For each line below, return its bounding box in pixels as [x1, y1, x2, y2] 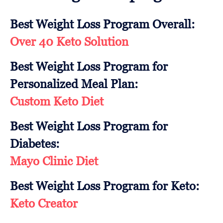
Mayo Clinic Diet [10, 154, 98, 169]
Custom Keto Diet [10, 94, 104, 109]
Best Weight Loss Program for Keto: [10, 179, 200, 194]
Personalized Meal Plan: [10, 77, 138, 92]
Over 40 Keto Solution [10, 34, 128, 49]
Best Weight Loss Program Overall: [10, 17, 195, 32]
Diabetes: [10, 136, 60, 151]
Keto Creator [10, 196, 78, 211]
